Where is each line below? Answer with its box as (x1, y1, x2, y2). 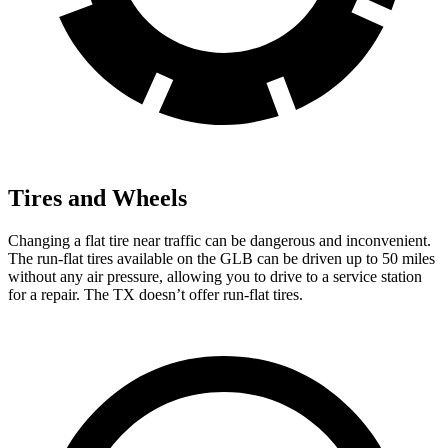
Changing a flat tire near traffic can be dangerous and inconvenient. (8, 231, 431, 249)
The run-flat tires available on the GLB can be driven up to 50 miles (8, 249, 435, 267)
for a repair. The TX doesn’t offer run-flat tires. (8, 285, 303, 303)
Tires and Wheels (8, 184, 187, 211)
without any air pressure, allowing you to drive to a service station (8, 267, 422, 285)
